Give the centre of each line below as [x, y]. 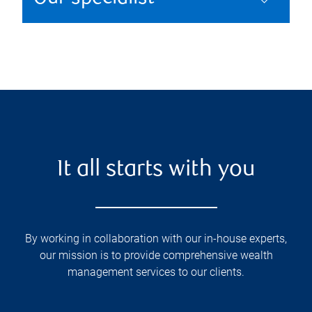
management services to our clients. [156, 272]
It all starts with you [156, 170]
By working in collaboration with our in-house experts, [156, 239]
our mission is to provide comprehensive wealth [156, 255]
